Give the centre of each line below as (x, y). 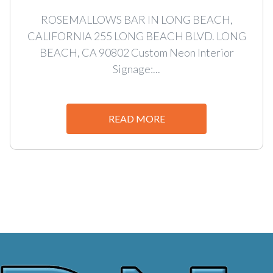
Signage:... (136, 69)
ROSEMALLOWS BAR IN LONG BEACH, (136, 19)
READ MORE (136, 118)
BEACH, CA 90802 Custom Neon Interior (136, 52)
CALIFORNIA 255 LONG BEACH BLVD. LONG (136, 36)
